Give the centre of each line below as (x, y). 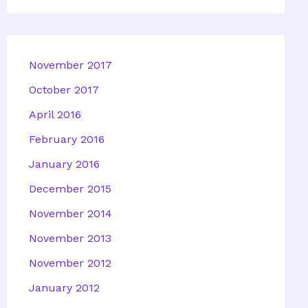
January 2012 (64, 287)
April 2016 (55, 114)
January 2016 (64, 164)
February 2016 (67, 139)
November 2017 (70, 65)
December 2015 (70, 188)
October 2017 (64, 89)
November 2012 (70, 263)
